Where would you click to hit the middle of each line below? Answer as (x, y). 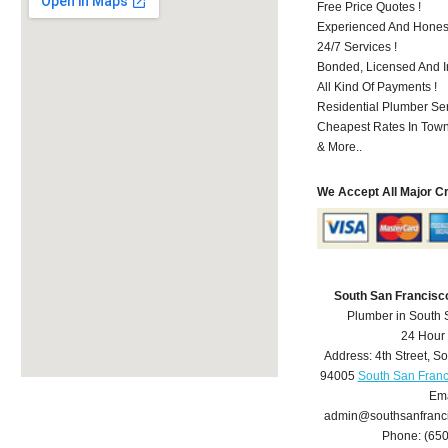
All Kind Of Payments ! (377, 86)
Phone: (403, 436)
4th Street (400, 356)
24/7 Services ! (357, 46)
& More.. (340, 146)
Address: (349, 356)
